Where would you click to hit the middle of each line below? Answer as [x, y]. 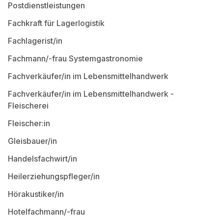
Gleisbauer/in [32, 141]
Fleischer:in [29, 123]
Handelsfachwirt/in [42, 159]
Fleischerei [28, 106]
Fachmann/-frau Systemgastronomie [75, 58]
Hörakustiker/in [36, 194]
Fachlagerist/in [35, 41]
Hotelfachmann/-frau [46, 212]
